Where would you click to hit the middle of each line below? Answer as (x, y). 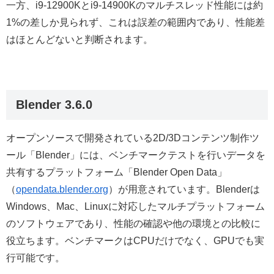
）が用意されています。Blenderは (184, 189)
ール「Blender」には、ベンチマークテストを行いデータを (136, 155)
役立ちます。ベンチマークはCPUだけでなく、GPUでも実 (135, 240)
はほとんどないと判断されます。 (80, 39)
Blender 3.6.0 (54, 104)
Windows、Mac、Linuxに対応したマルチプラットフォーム (135, 206)
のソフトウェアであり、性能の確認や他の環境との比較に (133, 223)
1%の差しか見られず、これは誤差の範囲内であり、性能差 (135, 22)
